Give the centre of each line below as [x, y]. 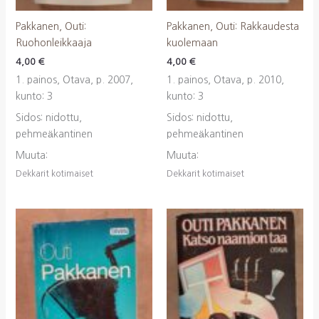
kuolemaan [192, 42]
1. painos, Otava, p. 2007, [74, 80]
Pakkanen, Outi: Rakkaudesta [233, 26]
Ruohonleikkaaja [53, 42]
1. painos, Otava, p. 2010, [225, 80]
